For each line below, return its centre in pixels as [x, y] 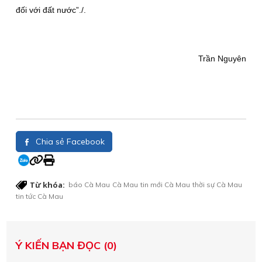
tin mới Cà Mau [165, 185]
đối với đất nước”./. [52, 10]
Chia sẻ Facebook [69, 142]
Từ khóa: [47, 185]
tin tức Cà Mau [39, 196]
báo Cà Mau [89, 185]
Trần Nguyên [222, 58]
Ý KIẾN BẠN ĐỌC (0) [66, 245]
